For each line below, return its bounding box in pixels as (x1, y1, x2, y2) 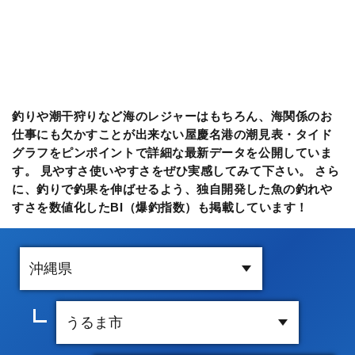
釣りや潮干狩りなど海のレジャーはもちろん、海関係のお (12, 109, 333, 123)
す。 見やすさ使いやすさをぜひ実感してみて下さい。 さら (12, 163, 340, 177)
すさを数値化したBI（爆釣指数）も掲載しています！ (12, 200, 308, 214)
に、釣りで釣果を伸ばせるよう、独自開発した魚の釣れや (12, 181, 333, 196)
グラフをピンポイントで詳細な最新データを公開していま (12, 145, 333, 159)
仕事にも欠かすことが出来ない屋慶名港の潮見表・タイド (12, 127, 333, 141)
